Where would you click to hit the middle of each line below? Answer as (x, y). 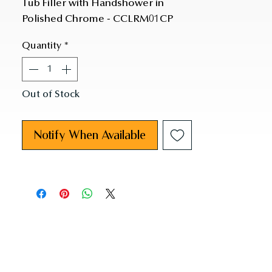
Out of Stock (51, 95)
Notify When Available (90, 134)
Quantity (42, 46)
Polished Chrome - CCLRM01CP (97, 20)
